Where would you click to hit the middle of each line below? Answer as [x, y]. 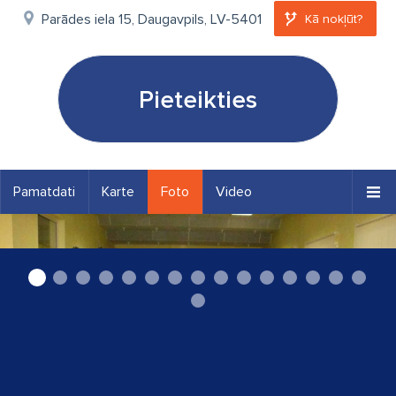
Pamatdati [44, 192]
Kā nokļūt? [333, 19]
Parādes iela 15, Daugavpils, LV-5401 [151, 19]
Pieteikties [198, 100]
